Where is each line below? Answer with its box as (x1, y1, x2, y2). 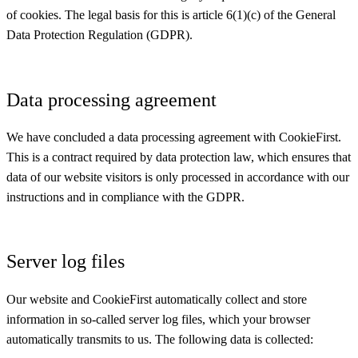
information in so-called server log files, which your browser (6, 312, 310, 326)
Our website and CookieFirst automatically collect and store (6, 292, 307, 306)
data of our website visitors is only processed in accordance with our (6, 170, 349, 184)
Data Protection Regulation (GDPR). (6, 28, 193, 42)
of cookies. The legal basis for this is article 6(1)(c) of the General (6, 8, 336, 22)
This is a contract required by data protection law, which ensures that (6, 150, 351, 164)
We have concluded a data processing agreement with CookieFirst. (6, 130, 341, 144)
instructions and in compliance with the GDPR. (6, 190, 245, 204)
